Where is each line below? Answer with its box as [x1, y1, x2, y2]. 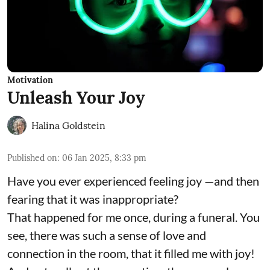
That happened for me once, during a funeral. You [7, 209, 260, 224]
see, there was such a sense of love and [7, 227, 206, 242]
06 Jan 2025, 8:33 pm [62, 152, 146, 163]
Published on [7, 152, 57, 163]
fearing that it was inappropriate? [7, 191, 178, 206]
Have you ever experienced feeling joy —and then [7, 173, 259, 188]
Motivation [7, 74, 53, 86]
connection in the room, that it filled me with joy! [7, 245, 255, 260]
